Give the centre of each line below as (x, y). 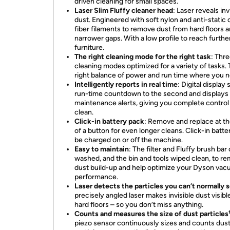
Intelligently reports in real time (126, 84)
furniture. (89, 47)
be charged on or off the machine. (129, 140)
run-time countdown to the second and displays (151, 94)
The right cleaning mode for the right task (143, 57)
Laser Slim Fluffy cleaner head (124, 11)
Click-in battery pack (109, 121)
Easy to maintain (102, 149)
